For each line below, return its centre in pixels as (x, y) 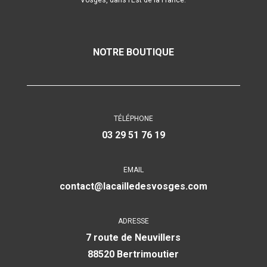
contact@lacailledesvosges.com (133, 186)
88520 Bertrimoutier (133, 254)
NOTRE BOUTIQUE (133, 52)
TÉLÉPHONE (133, 118)
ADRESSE (133, 221)
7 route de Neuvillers (133, 237)
